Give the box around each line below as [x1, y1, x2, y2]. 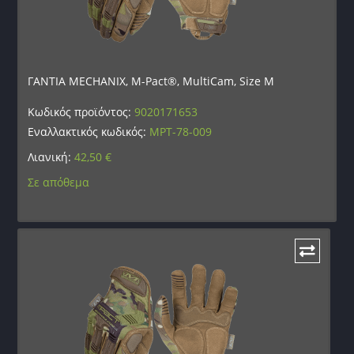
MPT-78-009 [149, 123, 213, 139]
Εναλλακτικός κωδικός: [28, 123, 150, 139]
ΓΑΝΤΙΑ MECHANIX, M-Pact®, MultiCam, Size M [28, 73, 275, 88]
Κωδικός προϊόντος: [28, 104, 135, 119]
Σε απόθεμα [28, 174, 90, 190]
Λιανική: [28, 149, 75, 164]
